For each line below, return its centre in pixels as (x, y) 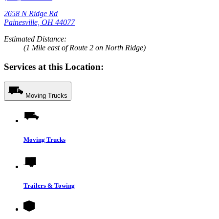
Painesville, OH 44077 (39, 22)
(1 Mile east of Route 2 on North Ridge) (85, 48)
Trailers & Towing (49, 186)
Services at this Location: (54, 66)
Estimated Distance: (35, 39)
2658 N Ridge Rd (31, 14)
